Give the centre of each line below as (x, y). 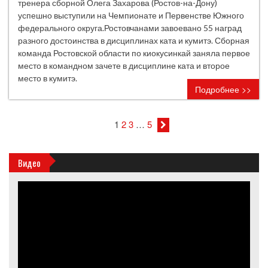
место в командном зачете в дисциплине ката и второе (124, 66)
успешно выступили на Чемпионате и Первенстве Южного (131, 15)
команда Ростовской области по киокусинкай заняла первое (134, 53)
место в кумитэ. (48, 78)
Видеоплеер (42, 187)
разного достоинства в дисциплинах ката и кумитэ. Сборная (134, 40)
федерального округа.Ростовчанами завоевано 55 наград (130, 28)
